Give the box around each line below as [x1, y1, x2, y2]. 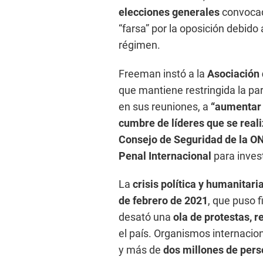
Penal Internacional [119, 150, 211, 163]
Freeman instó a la [119, 68, 207, 80]
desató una [119, 211, 173, 224]
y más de [119, 244, 163, 257]
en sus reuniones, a [119, 100, 211, 113]
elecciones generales [119, 6, 220, 19]
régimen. [119, 39, 160, 52]
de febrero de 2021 [119, 194, 208, 207]
